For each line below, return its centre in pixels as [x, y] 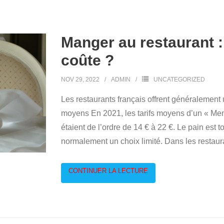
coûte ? [87, 60]
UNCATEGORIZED [179, 79]
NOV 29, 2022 [80, 79]
